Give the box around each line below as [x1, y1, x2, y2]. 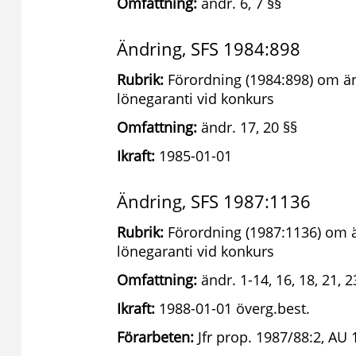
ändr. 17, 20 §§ [197, 118, 297, 137]
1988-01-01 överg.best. [155, 299, 310, 318]
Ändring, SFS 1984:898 [117, 37, 300, 60]
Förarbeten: [117, 327, 194, 346]
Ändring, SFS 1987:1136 [117, 189, 311, 213]
